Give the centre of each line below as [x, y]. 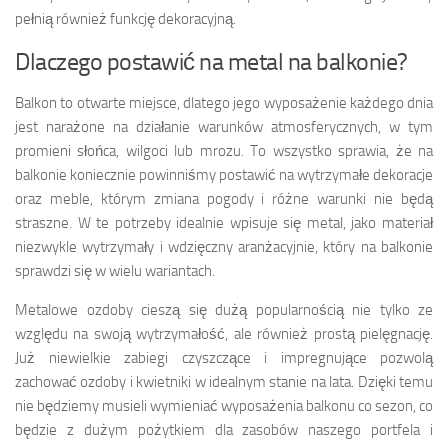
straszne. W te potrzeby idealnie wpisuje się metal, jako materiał [224, 222]
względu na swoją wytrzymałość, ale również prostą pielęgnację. [224, 333]
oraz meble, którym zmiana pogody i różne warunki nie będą [224, 198]
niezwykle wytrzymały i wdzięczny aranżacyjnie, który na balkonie [224, 246]
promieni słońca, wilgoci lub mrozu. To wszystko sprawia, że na [224, 150]
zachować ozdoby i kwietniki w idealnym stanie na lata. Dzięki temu [224, 381]
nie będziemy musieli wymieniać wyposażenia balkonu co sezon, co [224, 405]
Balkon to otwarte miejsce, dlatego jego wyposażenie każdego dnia [224, 102]
